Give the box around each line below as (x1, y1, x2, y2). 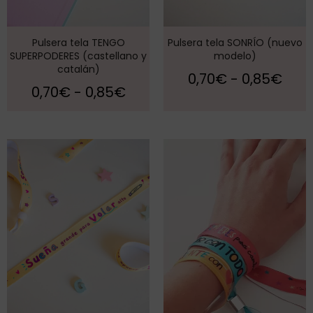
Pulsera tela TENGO (31, 36, 125, 50)
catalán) (57, 62, 100, 77)
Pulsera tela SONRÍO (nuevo (167, 36, 303, 50)
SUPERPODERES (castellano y (10, 49, 147, 64)
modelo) (213, 49, 256, 64)
